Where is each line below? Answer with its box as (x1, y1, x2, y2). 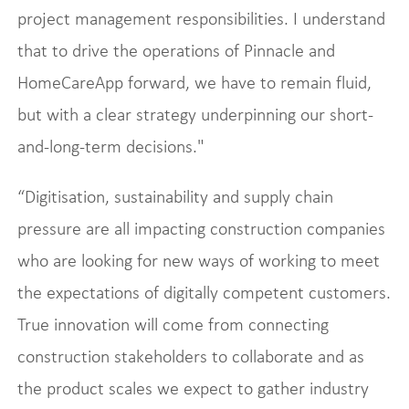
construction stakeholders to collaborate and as (16, 346, 364, 366)
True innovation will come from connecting (16, 314, 329, 334)
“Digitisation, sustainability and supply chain (16, 186, 333, 206)
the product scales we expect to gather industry (16, 378, 369, 398)
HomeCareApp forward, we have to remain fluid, (16, 72, 372, 92)
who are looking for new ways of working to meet (16, 250, 380, 270)
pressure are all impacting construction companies (16, 218, 385, 238)
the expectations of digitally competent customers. (16, 282, 391, 302)
